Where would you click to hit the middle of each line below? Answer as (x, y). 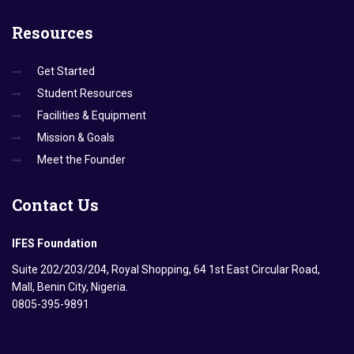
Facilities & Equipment (92, 115)
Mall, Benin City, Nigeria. (70, 286)
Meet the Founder (81, 159)
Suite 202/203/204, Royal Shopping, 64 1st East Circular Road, (166, 269)
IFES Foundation (55, 243)
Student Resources (85, 93)
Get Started (66, 71)
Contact (43, 204)
